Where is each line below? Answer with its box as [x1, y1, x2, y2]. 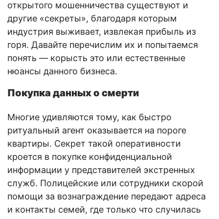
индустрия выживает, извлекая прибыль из [7, 26, 196, 37]
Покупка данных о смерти [7, 87, 139, 99]
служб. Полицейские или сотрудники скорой [7, 177, 203, 188]
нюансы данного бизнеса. [7, 66, 117, 76]
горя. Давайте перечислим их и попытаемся [7, 39, 198, 50]
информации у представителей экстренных [7, 164, 195, 175]
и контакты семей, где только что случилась [7, 204, 201, 215]
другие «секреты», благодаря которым [7, 13, 177, 23]
